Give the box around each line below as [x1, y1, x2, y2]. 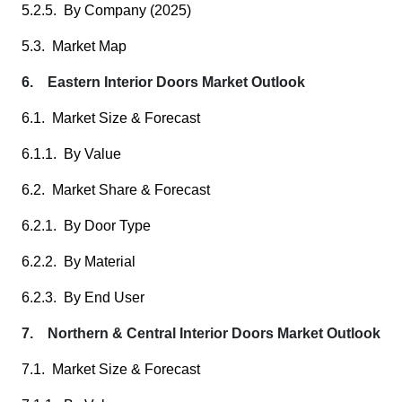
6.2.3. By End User [22, 290, 144, 305]
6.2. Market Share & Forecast [22, 182, 210, 197]
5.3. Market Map [22, 39, 127, 54]
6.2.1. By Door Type [22, 218, 151, 233]
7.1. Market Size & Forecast [22, 362, 200, 377]
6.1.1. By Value [22, 146, 121, 162]
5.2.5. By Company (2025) [22, 3, 191, 18]
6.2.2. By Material [22, 254, 135, 269]
